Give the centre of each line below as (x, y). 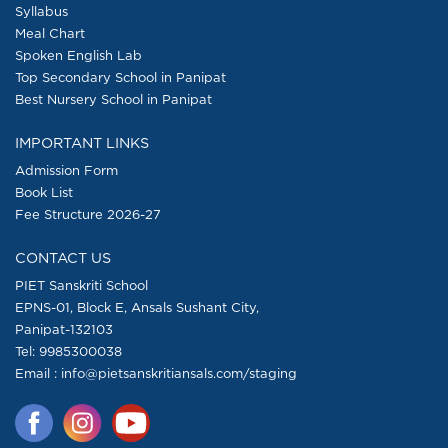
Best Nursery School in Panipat (113, 98)
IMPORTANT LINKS (82, 142)
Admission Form (66, 169)
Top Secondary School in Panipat (120, 76)
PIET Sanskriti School (81, 284)
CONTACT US (63, 257)
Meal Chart (50, 32)
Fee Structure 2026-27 (88, 213)
